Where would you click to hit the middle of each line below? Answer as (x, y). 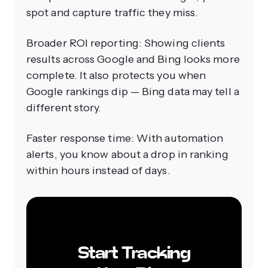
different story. (64, 108)
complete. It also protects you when (116, 76)
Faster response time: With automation (125, 138)
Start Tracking (134, 253)
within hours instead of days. (98, 171)
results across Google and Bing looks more (133, 60)
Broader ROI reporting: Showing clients (126, 43)
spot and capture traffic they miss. (112, 13)
